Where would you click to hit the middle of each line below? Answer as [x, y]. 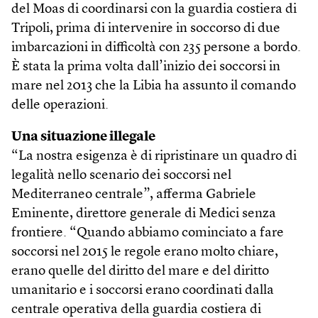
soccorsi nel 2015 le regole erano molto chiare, [145, 253]
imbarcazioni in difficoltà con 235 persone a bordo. [156, 48]
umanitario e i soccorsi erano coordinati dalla [143, 291]
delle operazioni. [60, 106]
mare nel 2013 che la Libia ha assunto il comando [154, 87]
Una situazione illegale [83, 138]
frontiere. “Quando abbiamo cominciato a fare [148, 234]
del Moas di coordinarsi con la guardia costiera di [154, 10]
